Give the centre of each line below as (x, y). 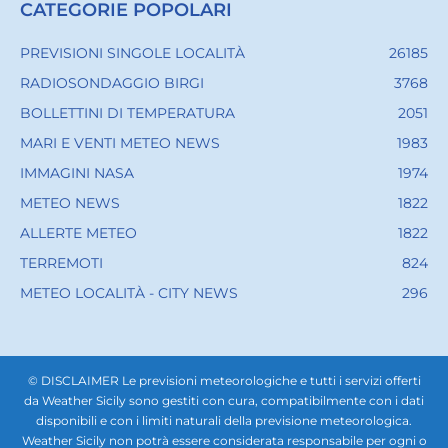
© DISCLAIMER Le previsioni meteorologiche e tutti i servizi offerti (224, 381)
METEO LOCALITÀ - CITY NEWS (129, 293)
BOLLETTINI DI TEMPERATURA (127, 113)
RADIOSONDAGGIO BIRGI (112, 83)
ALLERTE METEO (78, 233)
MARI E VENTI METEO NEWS (120, 143)
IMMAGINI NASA (77, 173)
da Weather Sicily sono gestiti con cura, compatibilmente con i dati (224, 401)
